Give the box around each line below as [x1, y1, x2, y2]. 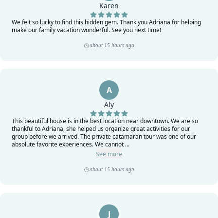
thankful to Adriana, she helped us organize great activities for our [12, 125, 190, 133]
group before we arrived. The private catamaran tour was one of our [12, 132, 196, 141]
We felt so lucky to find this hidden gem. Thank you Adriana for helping [12, 18, 201, 26]
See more [96, 150, 122, 158]
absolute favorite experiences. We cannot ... [12, 140, 129, 148]
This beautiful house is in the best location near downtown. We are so [12, 117, 198, 125]
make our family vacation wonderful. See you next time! [12, 26, 161, 34]
